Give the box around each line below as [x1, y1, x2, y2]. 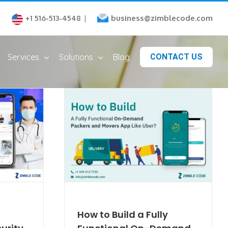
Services [8, 52, 39, 62]
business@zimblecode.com [111, 13, 213, 23]
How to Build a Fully [77, 208, 168, 221]
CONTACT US [150, 52, 203, 62]
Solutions [59, 52, 93, 62]
